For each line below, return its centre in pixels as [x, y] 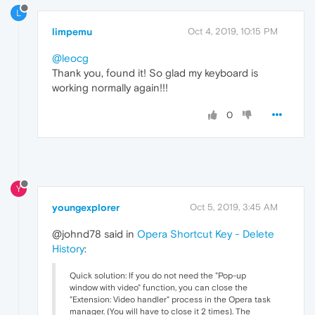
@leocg [70, 58]
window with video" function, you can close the [159, 288]
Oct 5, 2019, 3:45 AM [234, 207]
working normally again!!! [110, 88]
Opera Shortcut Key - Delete [206, 234]
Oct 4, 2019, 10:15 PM [233, 32]
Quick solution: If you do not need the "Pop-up [158, 276]
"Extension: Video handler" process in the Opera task [170, 300]
